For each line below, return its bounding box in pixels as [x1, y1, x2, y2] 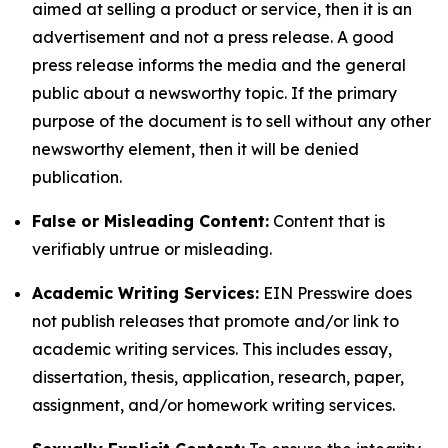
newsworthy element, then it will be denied [32, 139, 359, 159]
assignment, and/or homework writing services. [32, 395, 395, 415]
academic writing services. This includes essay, [32, 339, 392, 359]
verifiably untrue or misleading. [32, 239, 272, 259]
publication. [32, 167, 122, 187]
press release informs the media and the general [32, 55, 406, 75]
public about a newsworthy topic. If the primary [32, 83, 397, 103]
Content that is [269, 211, 385, 231]
